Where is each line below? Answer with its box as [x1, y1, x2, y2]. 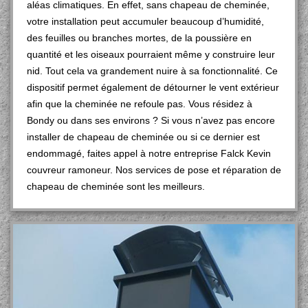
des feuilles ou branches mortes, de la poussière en [27, 32, 252, 43]
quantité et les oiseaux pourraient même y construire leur [27, 49, 275, 60]
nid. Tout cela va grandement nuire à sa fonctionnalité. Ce [27, 65, 278, 76]
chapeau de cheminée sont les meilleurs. [27, 181, 205, 192]
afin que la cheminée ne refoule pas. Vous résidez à [27, 98, 252, 109]
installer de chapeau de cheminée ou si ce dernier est [27, 131, 260, 142]
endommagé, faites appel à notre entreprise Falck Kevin [27, 148, 271, 159]
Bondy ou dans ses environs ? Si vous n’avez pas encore [27, 115, 275, 126]
